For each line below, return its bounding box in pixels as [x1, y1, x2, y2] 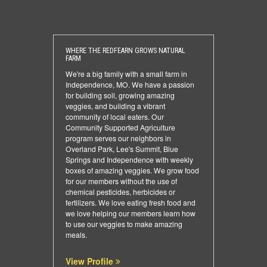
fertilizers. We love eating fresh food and [66, 197, 195, 207]
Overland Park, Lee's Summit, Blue [66, 144, 178, 154]
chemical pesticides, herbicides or [66, 187, 175, 197]
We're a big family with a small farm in [66, 69, 187, 79]
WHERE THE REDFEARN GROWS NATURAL [66, 46, 185, 55]
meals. [66, 229, 87, 240]
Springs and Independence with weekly [66, 154, 193, 164]
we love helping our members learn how [66, 208, 195, 218]
